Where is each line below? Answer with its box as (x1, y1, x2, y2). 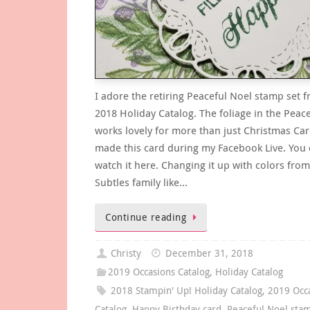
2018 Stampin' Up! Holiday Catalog (111, 284, 263, 298)
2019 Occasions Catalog (108, 266, 210, 279)
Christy (111, 247, 142, 260)
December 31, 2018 (165, 247, 254, 260)
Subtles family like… (95, 174, 188, 189)
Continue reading (105, 210, 186, 224)
